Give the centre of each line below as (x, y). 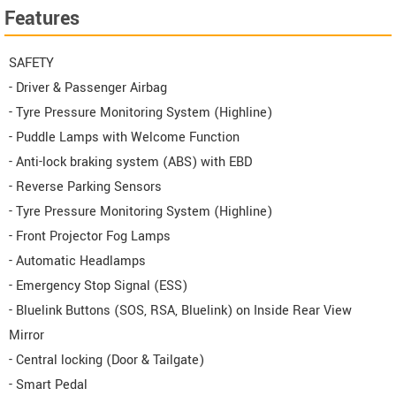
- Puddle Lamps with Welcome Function (124, 138)
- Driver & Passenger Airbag (88, 88)
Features (42, 19)
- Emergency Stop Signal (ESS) (98, 286)
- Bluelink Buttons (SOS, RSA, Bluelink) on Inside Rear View (180, 311)
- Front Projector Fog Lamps (90, 237)
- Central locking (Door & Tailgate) (107, 361)
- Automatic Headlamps (77, 262)
